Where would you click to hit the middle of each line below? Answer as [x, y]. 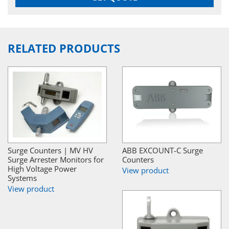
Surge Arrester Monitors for [56, 159]
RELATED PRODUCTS [64, 48]
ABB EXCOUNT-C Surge [163, 150]
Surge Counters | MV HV [50, 150]
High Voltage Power [42, 168]
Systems [22, 178]
